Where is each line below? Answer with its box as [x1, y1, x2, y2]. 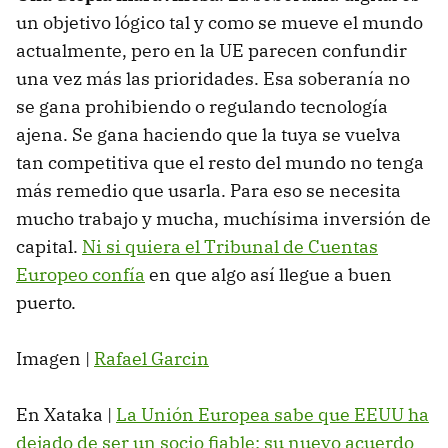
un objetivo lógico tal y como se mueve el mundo [16, 10, 423, 34]
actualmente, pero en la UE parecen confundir [16, 38, 407, 62]
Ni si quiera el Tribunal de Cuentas [82, 234, 378, 258]
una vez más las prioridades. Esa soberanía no [16, 66, 410, 90]
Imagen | [16, 346, 94, 370]
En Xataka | [16, 402, 116, 426]
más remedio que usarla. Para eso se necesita [16, 178, 401, 202]
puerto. [16, 290, 76, 314]
